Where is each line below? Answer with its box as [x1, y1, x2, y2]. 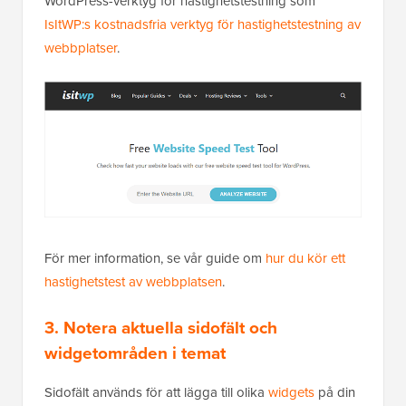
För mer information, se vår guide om [44, 247, 266, 268]
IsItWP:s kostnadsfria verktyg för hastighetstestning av [44, 14, 361, 35]
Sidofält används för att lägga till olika [44, 382, 268, 402]
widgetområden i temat [44, 339, 226, 366]
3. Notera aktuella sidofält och [44, 314, 277, 341]
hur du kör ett [266, 247, 345, 268]
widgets [268, 382, 314, 402]
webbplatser [44, 38, 117, 59]
